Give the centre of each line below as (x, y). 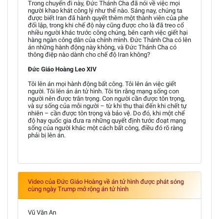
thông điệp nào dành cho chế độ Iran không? (89, 54)
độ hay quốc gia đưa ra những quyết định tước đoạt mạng (107, 120)
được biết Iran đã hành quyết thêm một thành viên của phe (108, 18)
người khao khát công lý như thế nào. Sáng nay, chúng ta (105, 10)
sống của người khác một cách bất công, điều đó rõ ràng (105, 128)
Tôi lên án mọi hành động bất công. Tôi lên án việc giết (102, 84)
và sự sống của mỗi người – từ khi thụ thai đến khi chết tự (107, 106)
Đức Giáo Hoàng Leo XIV (62, 69)
